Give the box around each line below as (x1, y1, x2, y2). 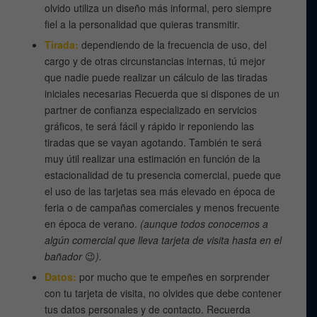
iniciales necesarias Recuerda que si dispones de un (45, 86, 280, 100)
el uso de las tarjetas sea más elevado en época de (45, 183, 276, 198)
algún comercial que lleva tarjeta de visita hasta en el (45, 232, 282, 247)
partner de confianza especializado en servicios (45, 102, 258, 117)
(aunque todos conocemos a (140, 216, 269, 231)
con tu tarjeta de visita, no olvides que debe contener (45, 285, 282, 300)
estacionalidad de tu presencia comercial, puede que (45, 167, 282, 182)
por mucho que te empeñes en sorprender (76, 269, 270, 284)
